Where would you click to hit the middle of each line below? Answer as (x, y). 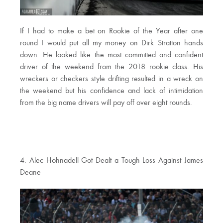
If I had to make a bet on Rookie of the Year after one (111, 31)
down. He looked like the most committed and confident (111, 55)
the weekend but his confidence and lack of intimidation (111, 91)
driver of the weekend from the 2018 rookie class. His (111, 67)
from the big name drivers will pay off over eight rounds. (106, 103)
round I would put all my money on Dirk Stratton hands (111, 43)
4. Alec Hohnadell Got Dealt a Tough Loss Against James (111, 161)
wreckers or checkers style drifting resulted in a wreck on (111, 79)
